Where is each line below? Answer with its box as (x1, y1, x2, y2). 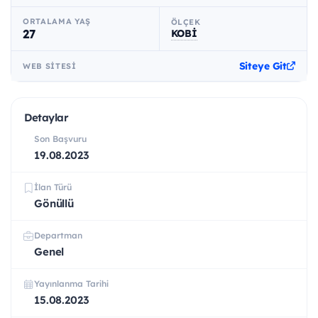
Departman (34, 230, 82, 241)
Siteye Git (238, 60, 287, 73)
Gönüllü (34, 197, 74, 211)
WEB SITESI (23, 61, 77, 72)
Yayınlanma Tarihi (34, 278, 109, 290)
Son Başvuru (34, 133, 87, 145)
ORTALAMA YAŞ (23, 16, 91, 27)
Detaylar (24, 111, 69, 125)
